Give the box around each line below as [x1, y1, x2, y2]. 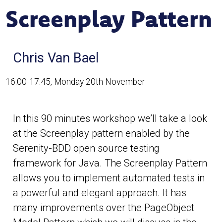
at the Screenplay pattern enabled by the [13, 127, 190, 139]
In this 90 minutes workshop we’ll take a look [13, 112, 208, 124]
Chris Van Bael [13, 50, 100, 66]
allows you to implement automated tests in [13, 172, 205, 184]
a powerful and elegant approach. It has [13, 187, 187, 199]
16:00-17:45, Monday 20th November [5, 77, 145, 87]
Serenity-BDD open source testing [13, 142, 160, 154]
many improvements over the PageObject [13, 202, 195, 214]
